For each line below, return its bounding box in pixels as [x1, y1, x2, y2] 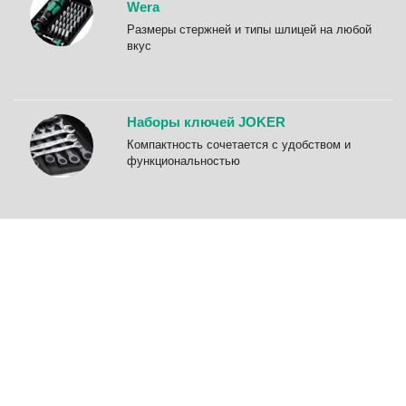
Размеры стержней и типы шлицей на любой [127, 23, 372, 37]
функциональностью [127, 154, 240, 169]
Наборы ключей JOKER [127, 114, 285, 130]
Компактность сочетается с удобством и [127, 138, 351, 152]
